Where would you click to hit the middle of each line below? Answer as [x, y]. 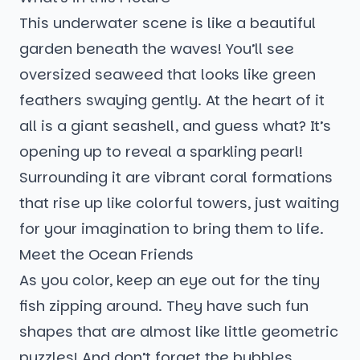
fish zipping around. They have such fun [164, 306]
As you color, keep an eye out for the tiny [170, 280]
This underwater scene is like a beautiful [168, 23]
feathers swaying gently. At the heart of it [172, 100]
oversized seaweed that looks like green [168, 75]
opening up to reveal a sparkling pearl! [161, 152]
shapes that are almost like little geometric [179, 332]
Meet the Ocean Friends [106, 255]
